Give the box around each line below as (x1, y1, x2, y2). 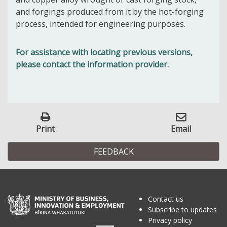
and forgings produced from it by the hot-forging (16, 6, 204, 17)
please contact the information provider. (16, 58, 169, 70)
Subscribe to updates (148, 205, 217, 214)
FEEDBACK (93, 145, 134, 157)
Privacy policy (148, 215, 193, 225)
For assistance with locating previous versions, (16, 46, 193, 58)
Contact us (148, 194, 184, 204)
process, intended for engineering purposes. (16, 18, 185, 29)
